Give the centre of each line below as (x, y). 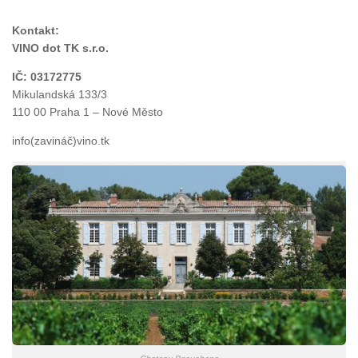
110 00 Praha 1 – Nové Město (88, 112)
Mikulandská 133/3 (60, 95)
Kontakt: (36, 31)
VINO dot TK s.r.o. (60, 48)
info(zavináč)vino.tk (61, 141)
